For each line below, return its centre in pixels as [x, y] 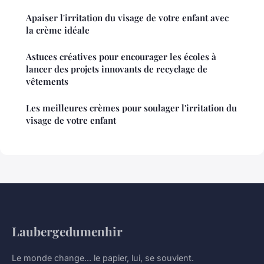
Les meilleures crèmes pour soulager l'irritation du [131, 108]
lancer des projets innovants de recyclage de [117, 69]
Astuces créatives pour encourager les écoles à [121, 57]
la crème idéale [58, 30]
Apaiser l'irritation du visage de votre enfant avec [127, 18]
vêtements [47, 82]
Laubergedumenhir [67, 231]
